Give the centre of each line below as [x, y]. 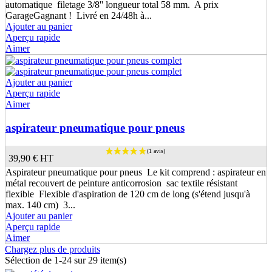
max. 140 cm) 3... [40, 205]
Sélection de [29, 260]
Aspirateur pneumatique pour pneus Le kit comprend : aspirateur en [136, 172]
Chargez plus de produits [53, 250]
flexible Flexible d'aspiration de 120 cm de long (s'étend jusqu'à [128, 194]
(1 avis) [256, 206]
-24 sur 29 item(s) [93, 260]
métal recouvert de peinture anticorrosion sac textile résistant [121, 183]
